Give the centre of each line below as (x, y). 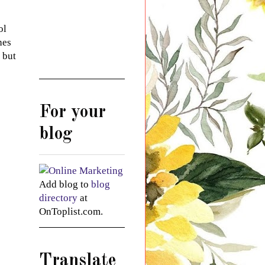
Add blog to (65, 184)
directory (58, 198)
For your (72, 112)
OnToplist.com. (71, 211)
